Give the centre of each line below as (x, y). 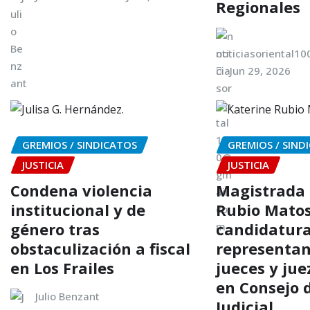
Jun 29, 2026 (261, 71)
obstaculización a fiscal (100, 248)
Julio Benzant (67, 296)
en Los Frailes (62, 267)
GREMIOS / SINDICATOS (80, 145)
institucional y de (78, 209)
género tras (55, 229)
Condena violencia (81, 190)
